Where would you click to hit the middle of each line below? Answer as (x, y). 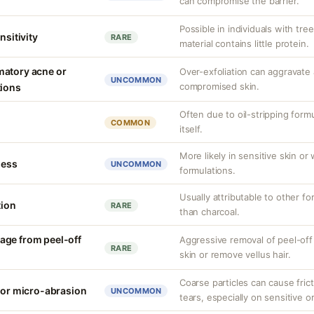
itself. (191, 129)
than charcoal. (210, 212)
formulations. (207, 170)
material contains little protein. (244, 43)
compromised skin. (220, 86)
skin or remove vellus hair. (235, 254)
